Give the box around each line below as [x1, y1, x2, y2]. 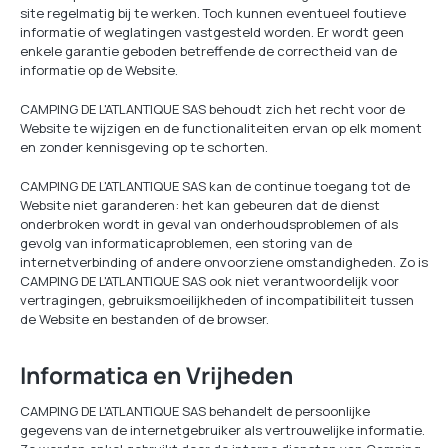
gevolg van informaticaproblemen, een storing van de [20, 234, 352, 252]
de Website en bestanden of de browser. [20, 310, 269, 328]
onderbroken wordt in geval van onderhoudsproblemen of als [20, 215, 398, 233]
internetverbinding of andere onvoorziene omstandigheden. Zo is [20, 253, 428, 271]
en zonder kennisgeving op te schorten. [20, 138, 268, 156]
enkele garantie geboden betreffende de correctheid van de [20, 42, 397, 60]
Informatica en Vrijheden [20, 359, 293, 391]
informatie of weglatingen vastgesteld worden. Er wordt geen [20, 23, 404, 41]
